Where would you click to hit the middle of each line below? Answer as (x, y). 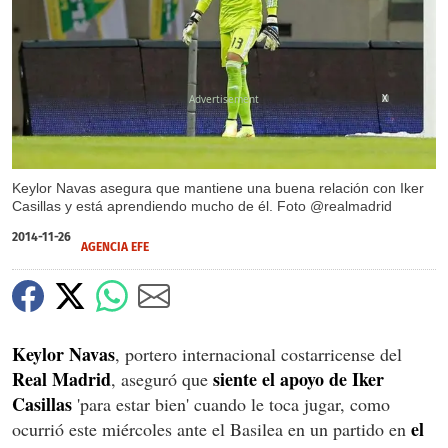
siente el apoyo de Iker (298, 378)
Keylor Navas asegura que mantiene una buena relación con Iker (218, 187)
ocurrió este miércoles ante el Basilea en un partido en (211, 428)
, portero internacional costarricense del (258, 353)
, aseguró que (162, 378)
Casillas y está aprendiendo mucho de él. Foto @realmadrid (202, 205)
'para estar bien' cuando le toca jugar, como (231, 403)
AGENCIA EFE (115, 246)
